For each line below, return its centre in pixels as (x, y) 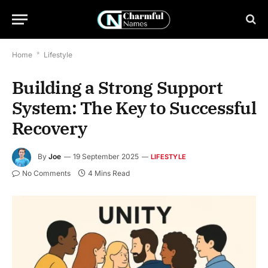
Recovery (50, 128)
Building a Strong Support (117, 87)
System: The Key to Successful (134, 108)
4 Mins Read (109, 173)
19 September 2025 (106, 157)
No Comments (46, 173)
